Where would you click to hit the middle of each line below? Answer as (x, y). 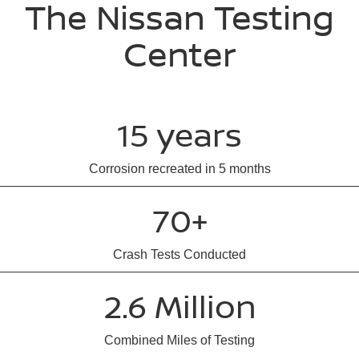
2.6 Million (179, 306)
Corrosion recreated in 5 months (179, 169)
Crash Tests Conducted (179, 255)
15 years (179, 135)
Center (179, 54)
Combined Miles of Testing (179, 341)
